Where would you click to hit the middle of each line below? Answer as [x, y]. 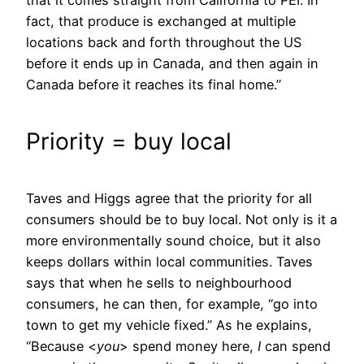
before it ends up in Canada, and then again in [172, 63]
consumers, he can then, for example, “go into [172, 304]
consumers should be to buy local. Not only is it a [182, 220]
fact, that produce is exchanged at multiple [161, 21]
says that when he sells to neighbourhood [159, 283]
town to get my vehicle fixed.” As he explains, [169, 325]
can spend [296, 347]
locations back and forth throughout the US [164, 42]
